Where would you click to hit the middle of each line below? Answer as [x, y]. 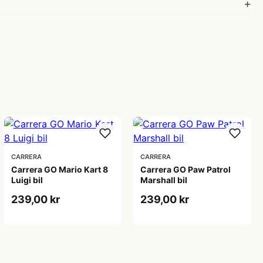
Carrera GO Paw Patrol [186, 169]
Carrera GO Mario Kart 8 [59, 169]
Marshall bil [164, 180]
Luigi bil [27, 180]
